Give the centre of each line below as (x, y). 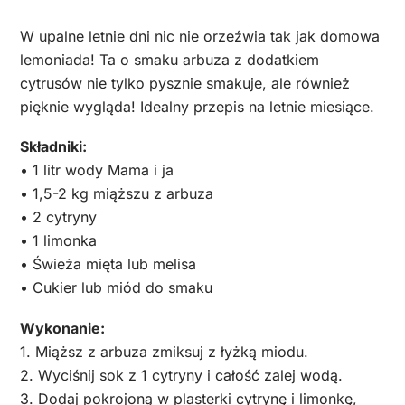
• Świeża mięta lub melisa (108, 264)
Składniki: (53, 147)
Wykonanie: (62, 328)
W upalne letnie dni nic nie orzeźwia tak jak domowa (200, 36)
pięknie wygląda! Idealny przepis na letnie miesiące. (197, 106)
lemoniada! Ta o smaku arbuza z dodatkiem (170, 59)
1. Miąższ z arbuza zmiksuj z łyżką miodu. (164, 351)
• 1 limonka (58, 241)
